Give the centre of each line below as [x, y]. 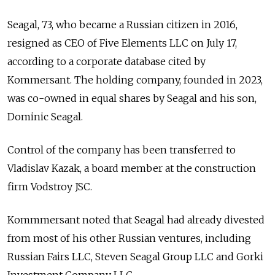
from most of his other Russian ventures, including [129, 238]
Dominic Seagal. [45, 116]
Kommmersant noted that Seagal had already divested [136, 219]
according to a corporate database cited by [107, 61]
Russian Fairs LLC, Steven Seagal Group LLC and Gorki [135, 256]
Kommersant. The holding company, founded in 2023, [135, 79]
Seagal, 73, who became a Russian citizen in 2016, [122, 24]
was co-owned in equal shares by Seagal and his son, [132, 98]
